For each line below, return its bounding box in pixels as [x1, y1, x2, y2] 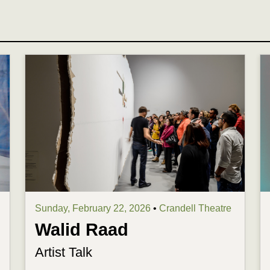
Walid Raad [35, 220, 129, 240]
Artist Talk [35, 245, 93, 260]
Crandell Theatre [159, 203, 232, 214]
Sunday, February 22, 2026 [35, 203, 154, 214]
